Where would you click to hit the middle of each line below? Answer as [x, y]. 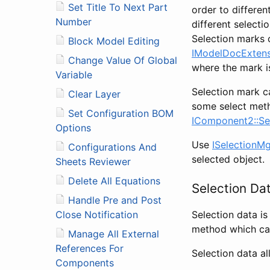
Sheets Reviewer [93, 161]
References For [89, 248]
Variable [74, 74]
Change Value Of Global [123, 60]
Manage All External [114, 234]
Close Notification [97, 214]
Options [73, 127]
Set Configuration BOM [121, 113]
